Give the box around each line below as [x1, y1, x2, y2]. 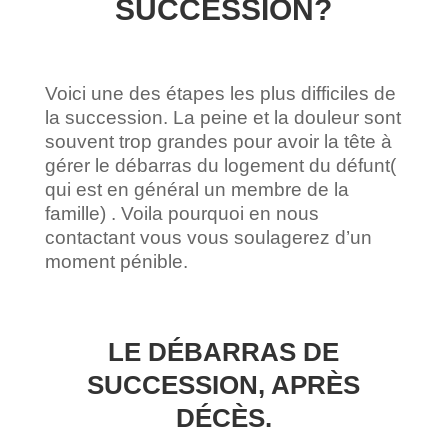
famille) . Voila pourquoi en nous [44, 203, 319, 225]
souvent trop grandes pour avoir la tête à [44, 131, 392, 153]
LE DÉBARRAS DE [108, 337, 340, 368]
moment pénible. [44, 251, 188, 273]
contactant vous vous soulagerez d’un [44, 227, 372, 249]
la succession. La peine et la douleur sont [44, 107, 401, 129]
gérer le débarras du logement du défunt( [44, 155, 396, 177]
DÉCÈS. [175, 403, 272, 434]
